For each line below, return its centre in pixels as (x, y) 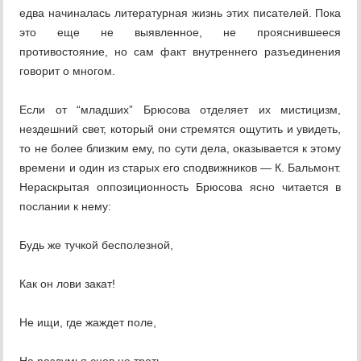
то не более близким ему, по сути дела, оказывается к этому (180, 149)
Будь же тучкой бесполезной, (97, 245)
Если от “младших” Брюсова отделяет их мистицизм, (180, 110)
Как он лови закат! (68, 284)
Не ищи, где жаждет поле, (88, 323)
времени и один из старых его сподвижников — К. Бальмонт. (180, 168)
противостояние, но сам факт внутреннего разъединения (180, 52)
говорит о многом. (68, 71)
